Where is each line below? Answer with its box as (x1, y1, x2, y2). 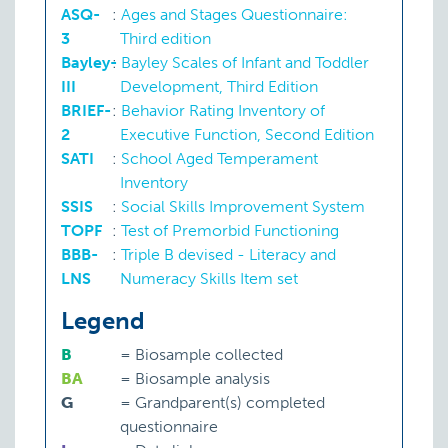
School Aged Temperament (121, 149, 319, 169)
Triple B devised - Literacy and (121, 245, 337, 265)
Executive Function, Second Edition (120, 125, 375, 145)
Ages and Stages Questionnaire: (121, 5, 349, 25)
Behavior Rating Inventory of (121, 101, 326, 121)
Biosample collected (131, 345, 284, 365)
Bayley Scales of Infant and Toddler (121, 53, 370, 73)
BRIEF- (61, 101, 111, 121)
